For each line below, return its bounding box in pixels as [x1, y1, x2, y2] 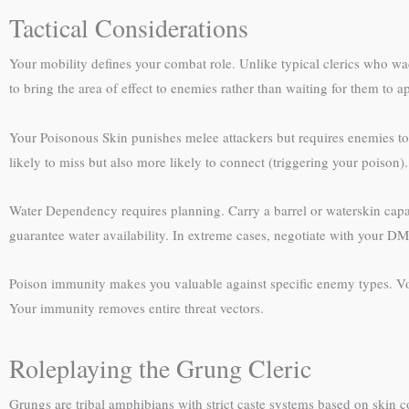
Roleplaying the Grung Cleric [9, 351, 311, 386]
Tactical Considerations [9, 10, 248, 46]
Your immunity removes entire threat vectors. [9, 299, 264, 317]
